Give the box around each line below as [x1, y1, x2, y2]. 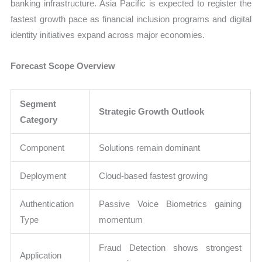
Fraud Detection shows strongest [99, 242, 242, 253]
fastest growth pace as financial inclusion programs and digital [11, 14, 251, 25]
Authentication [20, 198, 74, 209]
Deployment [20, 170, 67, 181]
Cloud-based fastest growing [99, 170, 208, 181]
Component [20, 142, 65, 153]
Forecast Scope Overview [11, 61, 116, 71]
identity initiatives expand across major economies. [11, 30, 205, 40]
